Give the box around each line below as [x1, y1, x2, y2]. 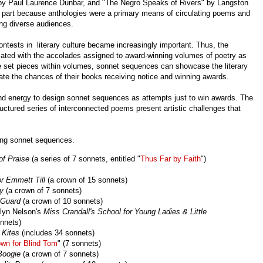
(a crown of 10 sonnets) [23, 196, 105, 205]
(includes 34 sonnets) [22, 228, 95, 237]
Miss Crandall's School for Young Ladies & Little [43, 207, 207, 216]
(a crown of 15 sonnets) [48, 175, 127, 184]
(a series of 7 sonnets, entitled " [29, 154, 140, 163]
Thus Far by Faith [140, 154, 201, 163]
